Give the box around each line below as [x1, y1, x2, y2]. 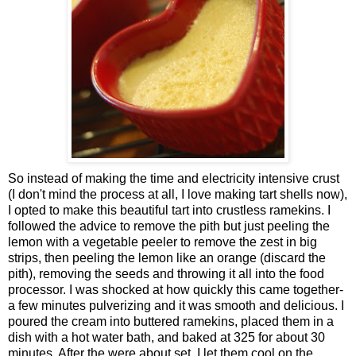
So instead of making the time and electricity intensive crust [8, 172, 339, 186]
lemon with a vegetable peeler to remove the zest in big [8, 235, 317, 250]
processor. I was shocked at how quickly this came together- [8, 283, 343, 297]
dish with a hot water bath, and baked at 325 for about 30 [8, 331, 325, 345]
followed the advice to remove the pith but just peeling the [8, 219, 330, 234]
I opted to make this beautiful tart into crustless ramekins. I [8, 203, 331, 218]
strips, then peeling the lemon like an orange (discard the [8, 251, 326, 265]
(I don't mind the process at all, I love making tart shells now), [8, 188, 347, 202]
